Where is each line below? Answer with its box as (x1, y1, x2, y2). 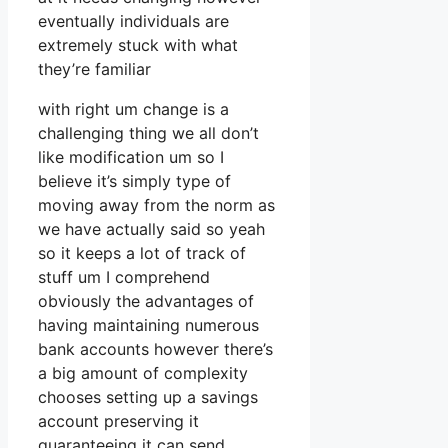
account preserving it (38, 411, 199, 432)
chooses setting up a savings (38, 387, 258, 408)
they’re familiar (38, 59, 151, 80)
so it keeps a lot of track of (38, 243, 246, 264)
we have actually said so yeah (38, 219, 265, 240)
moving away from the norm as (38, 195, 275, 216)
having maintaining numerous (38, 315, 259, 336)
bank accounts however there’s (38, 339, 273, 360)
